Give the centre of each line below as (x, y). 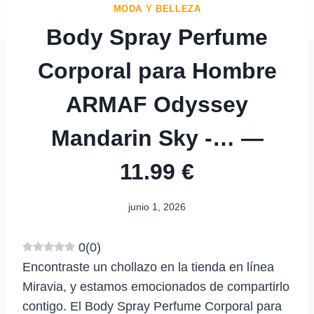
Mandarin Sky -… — (157, 138)
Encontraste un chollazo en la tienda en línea (148, 267)
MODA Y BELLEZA (157, 9)
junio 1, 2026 (157, 206)
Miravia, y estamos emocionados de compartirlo (156, 286)
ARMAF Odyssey (157, 105)
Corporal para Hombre (157, 71)
